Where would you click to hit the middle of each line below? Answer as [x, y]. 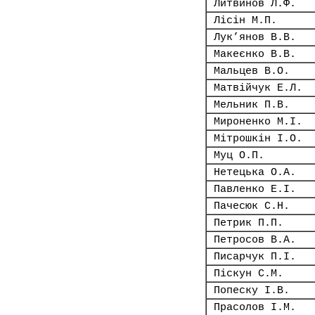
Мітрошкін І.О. [258, 139]
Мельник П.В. [252, 105]
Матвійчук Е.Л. [258, 88]
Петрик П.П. [249, 223]
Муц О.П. [239, 155]
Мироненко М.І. [258, 122]
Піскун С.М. [249, 274]
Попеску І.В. [252, 290]
